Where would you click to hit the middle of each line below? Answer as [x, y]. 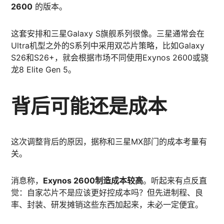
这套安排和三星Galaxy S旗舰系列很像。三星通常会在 [108, 33]
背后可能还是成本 [89, 105]
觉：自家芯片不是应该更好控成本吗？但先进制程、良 [107, 192]
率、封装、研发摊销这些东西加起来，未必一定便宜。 [107, 204]
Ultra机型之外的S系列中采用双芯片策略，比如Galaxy [108, 45]
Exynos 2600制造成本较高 [93, 180]
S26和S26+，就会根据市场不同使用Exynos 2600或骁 [110, 57]
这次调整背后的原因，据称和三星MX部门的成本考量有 [109, 141]
